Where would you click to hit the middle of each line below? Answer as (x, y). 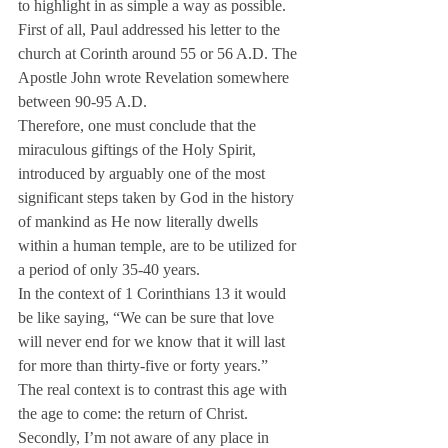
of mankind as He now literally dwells (140, 221)
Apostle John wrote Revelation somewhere (155, 77)
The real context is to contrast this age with (154, 389)
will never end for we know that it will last (153, 341)
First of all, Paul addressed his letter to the (151, 29)
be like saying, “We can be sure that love (148, 317)
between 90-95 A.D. (82, 101)
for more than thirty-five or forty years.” (143, 365)
